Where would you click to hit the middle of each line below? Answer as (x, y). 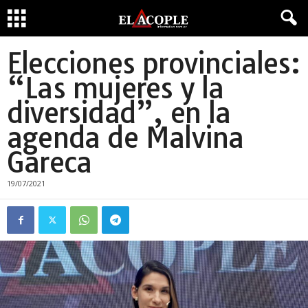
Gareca (49, 162)
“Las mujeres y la (115, 88)
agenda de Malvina (125, 137)
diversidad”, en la (119, 113)
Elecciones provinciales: (153, 63)
